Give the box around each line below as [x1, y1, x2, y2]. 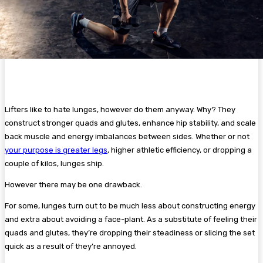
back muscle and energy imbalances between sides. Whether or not [5, 132, 249, 141]
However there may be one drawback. [5, 180, 142, 190]
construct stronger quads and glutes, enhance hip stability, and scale [5, 119, 256, 128]
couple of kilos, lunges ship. [5, 159, 104, 168]
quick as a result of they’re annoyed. [5, 242, 137, 251]
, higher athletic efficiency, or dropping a [107, 146, 252, 155]
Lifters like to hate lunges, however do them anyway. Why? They [5, 105, 235, 114]
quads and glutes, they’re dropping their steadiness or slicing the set [5, 228, 255, 238]
